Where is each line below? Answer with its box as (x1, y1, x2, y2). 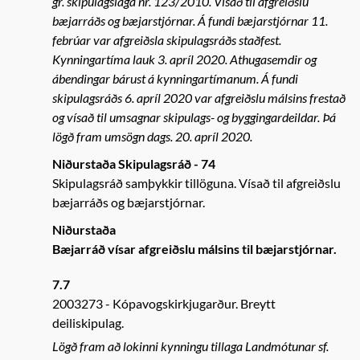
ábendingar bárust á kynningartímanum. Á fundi (52, 71, 298, 86)
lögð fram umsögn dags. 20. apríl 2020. (52, 129, 252, 144)
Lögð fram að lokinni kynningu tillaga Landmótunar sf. (52, 338, 329, 354)
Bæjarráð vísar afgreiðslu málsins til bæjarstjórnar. (52, 241, 337, 256)
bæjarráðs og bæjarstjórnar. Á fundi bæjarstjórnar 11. (52, 13, 328, 28)
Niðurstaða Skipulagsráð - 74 (52, 156, 215, 171)
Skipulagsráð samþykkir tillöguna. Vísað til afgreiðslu (52, 175, 341, 190)
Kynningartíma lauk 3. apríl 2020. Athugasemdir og (52, 51, 317, 67)
